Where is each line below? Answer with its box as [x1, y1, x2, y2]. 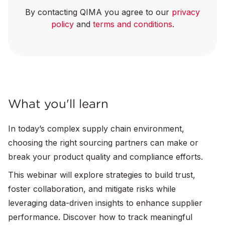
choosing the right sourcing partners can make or [8, 138, 198, 148]
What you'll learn [8, 96, 108, 111]
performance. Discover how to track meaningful [8, 212, 192, 222]
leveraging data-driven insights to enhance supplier [8, 198, 202, 208]
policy [51, 19, 74, 30]
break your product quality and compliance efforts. [8, 152, 203, 162]
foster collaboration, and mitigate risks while [8, 184, 176, 194]
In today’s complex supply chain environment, [8, 124, 184, 134]
